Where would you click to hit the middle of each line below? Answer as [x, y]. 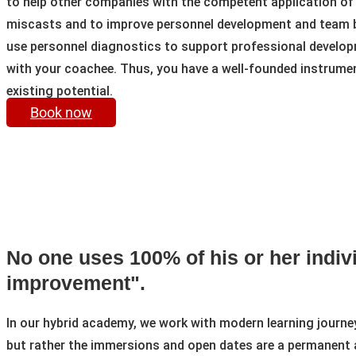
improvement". [76, 282]
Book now [61, 112]
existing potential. [60, 91]
